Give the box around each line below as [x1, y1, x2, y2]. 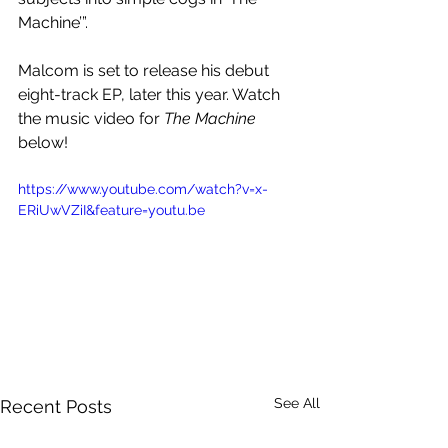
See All [274, 395, 320, 412]
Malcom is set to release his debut [18, 61, 273, 81]
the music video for [18, 109, 164, 129]
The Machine [164, 109, 256, 129]
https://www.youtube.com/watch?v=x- [18, 181, 268, 198]
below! [18, 133, 68, 153]
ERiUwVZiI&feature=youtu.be [18, 202, 205, 219]
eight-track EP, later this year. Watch [18, 85, 284, 105]
